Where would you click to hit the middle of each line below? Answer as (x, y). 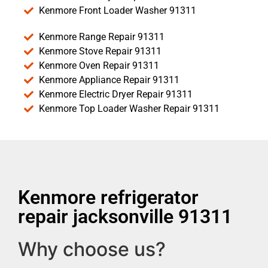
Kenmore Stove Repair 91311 (100, 51)
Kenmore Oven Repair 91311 (99, 66)
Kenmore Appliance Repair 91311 (109, 80)
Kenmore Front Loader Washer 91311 (118, 11)
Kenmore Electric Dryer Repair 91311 (116, 95)
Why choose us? (92, 249)
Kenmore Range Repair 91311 (102, 37)
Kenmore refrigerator (108, 198)
